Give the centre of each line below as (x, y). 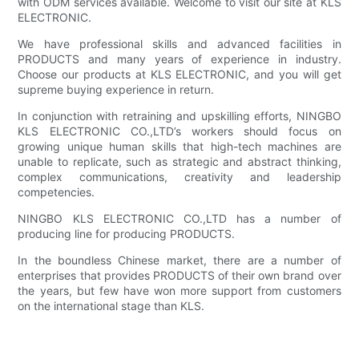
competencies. (56, 192)
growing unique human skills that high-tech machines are (179, 147)
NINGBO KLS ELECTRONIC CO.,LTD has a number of (179, 219)
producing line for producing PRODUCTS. (127, 234)
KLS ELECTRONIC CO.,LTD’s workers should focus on (179, 131)
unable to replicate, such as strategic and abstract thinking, (179, 162)
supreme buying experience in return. (116, 90)
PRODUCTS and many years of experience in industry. (179, 59)
